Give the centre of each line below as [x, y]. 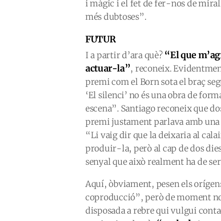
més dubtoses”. [116, 17]
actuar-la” [108, 68]
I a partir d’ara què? [125, 55]
